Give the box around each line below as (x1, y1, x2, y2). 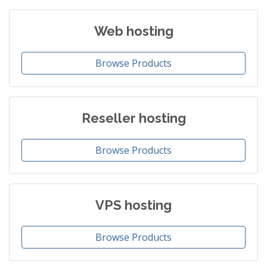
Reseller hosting (81, 110, 186, 126)
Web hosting (94, 23, 173, 39)
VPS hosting (95, 197, 172, 213)
